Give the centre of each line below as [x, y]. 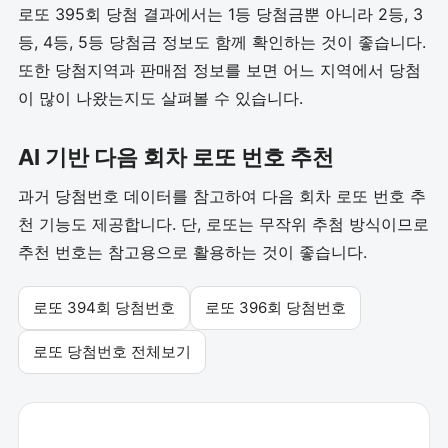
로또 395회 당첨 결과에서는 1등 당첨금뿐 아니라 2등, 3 [220, 14]
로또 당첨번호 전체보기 [112, 351]
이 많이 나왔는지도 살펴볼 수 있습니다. [160, 98]
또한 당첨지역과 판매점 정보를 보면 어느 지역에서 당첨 [219, 70]
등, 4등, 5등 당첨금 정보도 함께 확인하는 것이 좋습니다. [222, 42]
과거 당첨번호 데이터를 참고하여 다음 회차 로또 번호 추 [222, 196]
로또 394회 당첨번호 [104, 307]
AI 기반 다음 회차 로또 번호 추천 [176, 157]
